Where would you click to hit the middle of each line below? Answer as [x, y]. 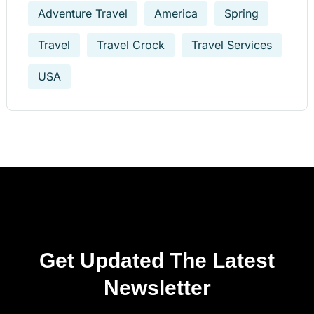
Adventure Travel [83, 14]
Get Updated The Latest [157, 260]
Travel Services [232, 45]
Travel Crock [131, 45]
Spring [241, 14]
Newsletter [157, 287]
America [176, 14]
